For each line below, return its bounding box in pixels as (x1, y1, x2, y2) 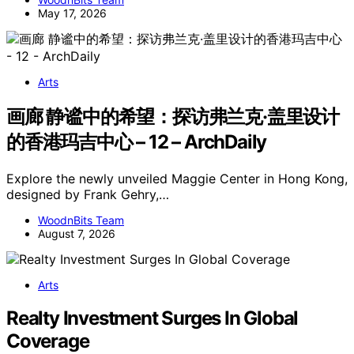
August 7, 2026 (38, 226, 115, 240)
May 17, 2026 (38, 6, 107, 20)
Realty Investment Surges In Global (6, 307, 299, 330)
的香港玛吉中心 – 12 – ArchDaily (6, 130, 267, 153)
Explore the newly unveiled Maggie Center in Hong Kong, (6, 170, 348, 186)
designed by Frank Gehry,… (6, 186, 169, 202)
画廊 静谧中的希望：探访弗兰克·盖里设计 (6, 104, 339, 128)
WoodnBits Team (38, 213, 124, 227)
